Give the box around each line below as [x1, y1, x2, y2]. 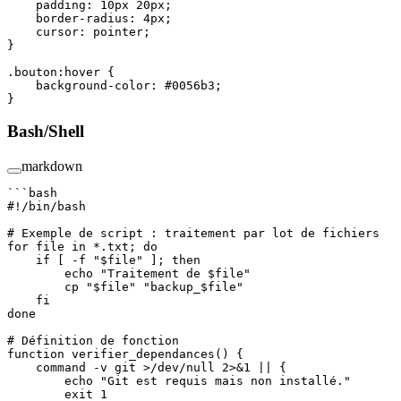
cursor [7, 24, 79, 38]
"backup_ [136, 280, 200, 294]
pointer [93, 24, 143, 38]
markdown [21, 158, 82, 175]
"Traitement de [93, 267, 208, 281]
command [7, 361, 86, 375]
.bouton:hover [7, 64, 100, 79]
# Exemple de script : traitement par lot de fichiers [7, 226, 380, 241]
